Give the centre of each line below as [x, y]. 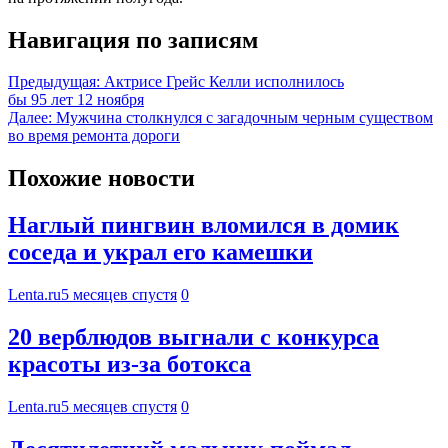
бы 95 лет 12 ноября [76, 100]
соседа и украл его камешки [160, 252]
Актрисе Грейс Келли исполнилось [224, 82]
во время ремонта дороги [94, 136]
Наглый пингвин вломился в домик [203, 225]
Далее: [30, 118]
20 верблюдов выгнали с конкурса [193, 337]
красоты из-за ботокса [129, 364]
